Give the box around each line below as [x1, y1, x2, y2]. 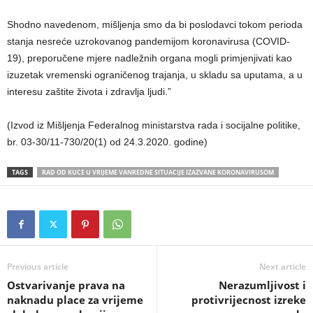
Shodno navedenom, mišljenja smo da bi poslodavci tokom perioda [7, 19, 303, 30]
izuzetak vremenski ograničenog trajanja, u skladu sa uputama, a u [7, 69, 303, 80]
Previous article [7, 261, 68, 272]
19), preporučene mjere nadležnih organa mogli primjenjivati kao [7, 52, 292, 64]
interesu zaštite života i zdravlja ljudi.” [7, 86, 171, 97]
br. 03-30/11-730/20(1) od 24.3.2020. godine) [7, 136, 208, 147]
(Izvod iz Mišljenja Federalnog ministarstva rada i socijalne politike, [7, 119, 300, 131]
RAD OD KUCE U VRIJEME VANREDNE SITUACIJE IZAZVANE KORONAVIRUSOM [42, 168, 274, 177]
